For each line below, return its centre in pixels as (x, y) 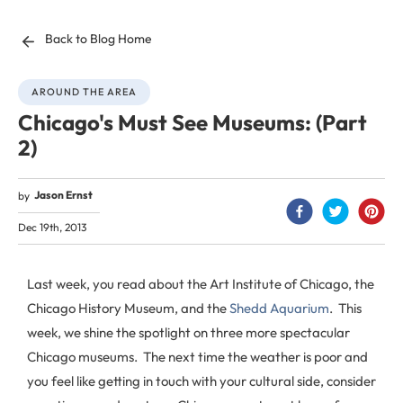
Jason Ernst (63, 195)
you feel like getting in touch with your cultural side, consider (201, 381)
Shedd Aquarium (279, 308)
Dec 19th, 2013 (52, 227)
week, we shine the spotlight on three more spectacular (188, 332)
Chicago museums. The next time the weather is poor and (197, 357)
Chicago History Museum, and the (128, 308)
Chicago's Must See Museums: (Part (193, 122)
